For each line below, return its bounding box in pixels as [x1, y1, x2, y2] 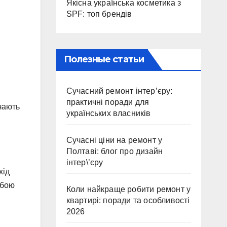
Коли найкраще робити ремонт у [66, 185, 191, 194]
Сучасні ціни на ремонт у [66, 136, 163, 144]
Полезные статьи [63, 54, 144, 65]
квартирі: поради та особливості [66, 196, 190, 205]
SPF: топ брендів [66, 10, 132, 18]
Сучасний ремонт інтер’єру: [66, 87, 173, 95]
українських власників [66, 109, 151, 118]
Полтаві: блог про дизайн [66, 147, 163, 156]
